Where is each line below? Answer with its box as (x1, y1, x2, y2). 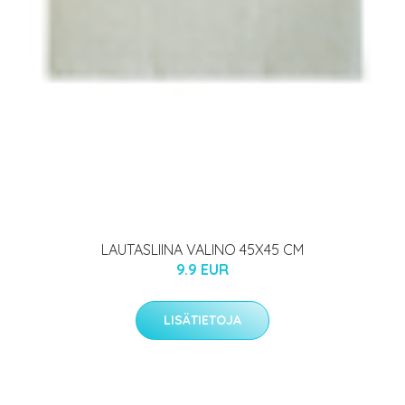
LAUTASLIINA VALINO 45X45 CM (101, 240, 304, 259)
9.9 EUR (176, 259, 229, 278)
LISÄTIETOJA (164, 311, 241, 328)
